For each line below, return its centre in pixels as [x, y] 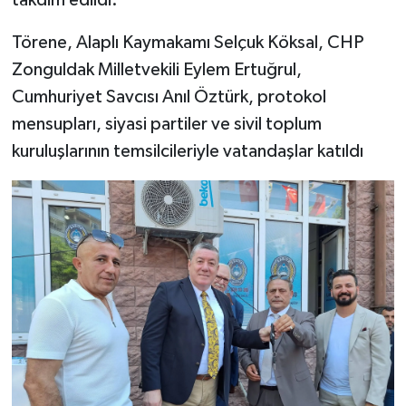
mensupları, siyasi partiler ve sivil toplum [166, 124]
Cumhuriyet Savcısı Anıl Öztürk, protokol [169, 97]
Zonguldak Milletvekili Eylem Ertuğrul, [156, 69]
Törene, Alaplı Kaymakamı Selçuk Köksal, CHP [187, 42]
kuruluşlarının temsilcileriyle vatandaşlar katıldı [187, 151]
